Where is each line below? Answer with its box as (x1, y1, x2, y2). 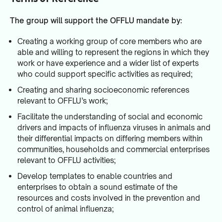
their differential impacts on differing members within (17, 134, 203, 144)
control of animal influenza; (17, 204, 113, 214)
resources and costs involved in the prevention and (17, 193, 200, 203)
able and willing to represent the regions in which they (17, 48, 209, 57)
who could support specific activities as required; (17, 69, 192, 79)
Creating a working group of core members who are (17, 37, 202, 47)
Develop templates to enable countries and (17, 171, 172, 181)
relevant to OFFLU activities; (17, 156, 115, 166)
